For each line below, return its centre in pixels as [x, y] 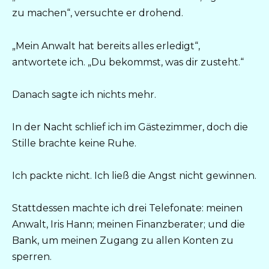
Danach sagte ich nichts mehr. [84, 94]
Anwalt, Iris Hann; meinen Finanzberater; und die [128, 225]
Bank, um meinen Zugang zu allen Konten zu [123, 241]
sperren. [32, 257]
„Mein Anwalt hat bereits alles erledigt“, [106, 46]
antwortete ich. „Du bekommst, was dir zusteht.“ [128, 62]
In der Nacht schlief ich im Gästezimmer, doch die [130, 127]
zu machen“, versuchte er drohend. [98, 13]
